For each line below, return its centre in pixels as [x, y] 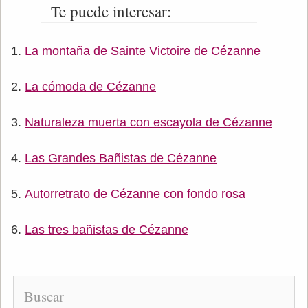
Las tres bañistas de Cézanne [107, 229]
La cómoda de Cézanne [90, 86]
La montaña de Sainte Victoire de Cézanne [143, 51]
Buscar [44, 296]
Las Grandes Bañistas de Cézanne [121, 158]
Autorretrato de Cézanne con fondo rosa [135, 194]
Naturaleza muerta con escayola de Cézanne [148, 122]
